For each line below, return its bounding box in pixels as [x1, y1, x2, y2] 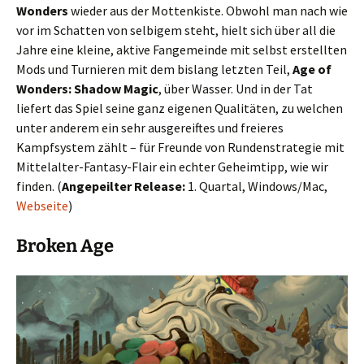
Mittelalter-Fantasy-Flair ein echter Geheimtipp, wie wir [16, 158, 328, 175]
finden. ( [16, 177, 62, 194]
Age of [292, 60, 331, 77]
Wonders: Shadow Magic [16, 80, 158, 97]
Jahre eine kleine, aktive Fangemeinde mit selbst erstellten [16, 41, 347, 58]
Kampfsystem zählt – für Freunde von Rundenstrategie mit [16, 138, 344, 155]
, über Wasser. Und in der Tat [158, 80, 313, 97]
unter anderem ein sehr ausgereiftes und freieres [16, 119, 284, 136]
